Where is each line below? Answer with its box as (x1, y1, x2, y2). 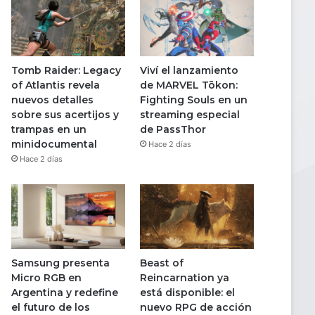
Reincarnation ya (139, 271, 229, 284)
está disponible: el (139, 285, 235, 299)
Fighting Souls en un (139, 94, 247, 107)
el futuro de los (11, 300, 90, 314)
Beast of (139, 256, 184, 269)
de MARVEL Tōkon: (139, 79, 238, 92)
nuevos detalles (11, 94, 94, 107)
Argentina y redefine (11, 285, 118, 299)
